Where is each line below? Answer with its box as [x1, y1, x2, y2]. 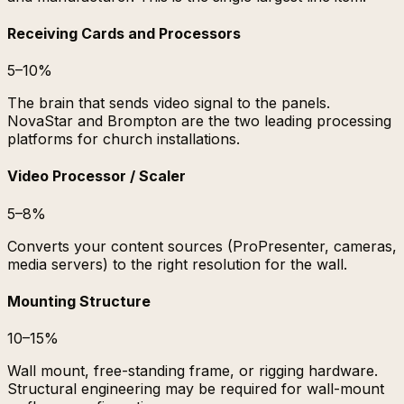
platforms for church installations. [7, 130, 240, 149]
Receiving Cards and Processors [7, 23, 241, 42]
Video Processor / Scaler [7, 167, 186, 186]
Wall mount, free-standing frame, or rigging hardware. [7, 362, 378, 381]
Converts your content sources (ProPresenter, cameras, [7, 236, 397, 255]
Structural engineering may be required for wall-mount [7, 380, 384, 399]
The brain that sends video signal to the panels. [7, 94, 330, 113]
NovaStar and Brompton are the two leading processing [7, 112, 391, 131]
